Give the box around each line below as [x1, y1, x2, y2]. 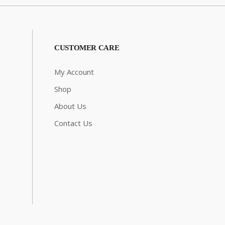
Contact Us [54, 118, 93, 129]
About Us [54, 101, 87, 111]
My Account [54, 67, 94, 77]
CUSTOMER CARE [54, 44, 120, 52]
